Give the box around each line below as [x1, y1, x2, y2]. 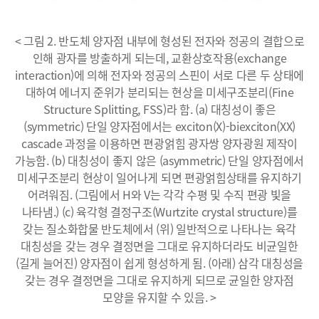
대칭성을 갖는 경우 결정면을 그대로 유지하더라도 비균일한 [21, 237, 298, 255]
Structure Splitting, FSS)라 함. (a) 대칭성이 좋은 [43, 100, 276, 118]
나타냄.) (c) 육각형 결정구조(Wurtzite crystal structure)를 [21, 203, 298, 221]
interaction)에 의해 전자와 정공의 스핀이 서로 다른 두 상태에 [14, 66, 305, 84]
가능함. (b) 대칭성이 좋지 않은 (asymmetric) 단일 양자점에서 [15, 152, 304, 169]
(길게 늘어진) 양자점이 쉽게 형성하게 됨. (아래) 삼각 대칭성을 [15, 254, 304, 272]
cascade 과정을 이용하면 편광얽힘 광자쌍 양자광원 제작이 [21, 135, 298, 152]
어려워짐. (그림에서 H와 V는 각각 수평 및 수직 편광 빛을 [27, 186, 292, 204]
